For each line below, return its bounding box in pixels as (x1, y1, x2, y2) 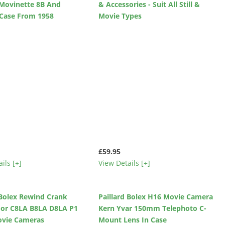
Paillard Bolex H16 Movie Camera (98, 191, 213, 201)
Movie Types (98, 11, 142, 21)
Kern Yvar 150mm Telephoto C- (98, 203, 206, 213)
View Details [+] (98, 158, 150, 168)
